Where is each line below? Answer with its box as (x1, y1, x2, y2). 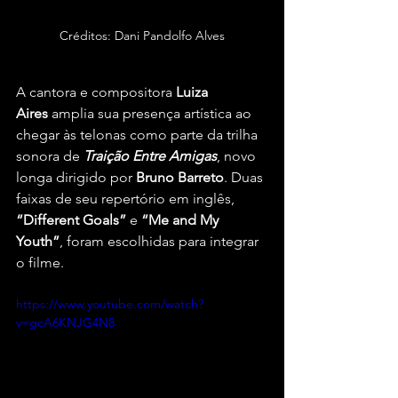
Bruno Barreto (136, 169, 224, 187)
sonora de (16, 147, 84, 165)
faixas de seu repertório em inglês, (16, 190, 238, 208)
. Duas (224, 169, 267, 187)
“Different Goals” (16, 211, 126, 229)
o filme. (16, 254, 64, 272)
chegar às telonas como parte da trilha (16, 126, 261, 144)
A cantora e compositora (16, 84, 176, 101)
